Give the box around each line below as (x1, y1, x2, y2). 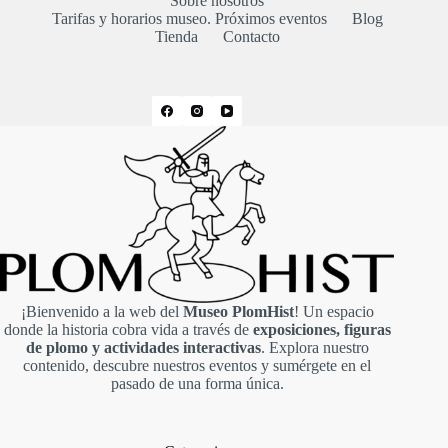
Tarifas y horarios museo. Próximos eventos (51, 9, 327, 27)
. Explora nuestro (260, 338, 369, 356)
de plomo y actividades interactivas (25, 338, 261, 356)
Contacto (222, 27, 280, 45)
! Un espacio (293, 302, 374, 320)
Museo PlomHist (182, 302, 294, 320)
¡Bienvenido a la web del (20, 302, 183, 320)
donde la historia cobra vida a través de (3, 320, 253, 338)
